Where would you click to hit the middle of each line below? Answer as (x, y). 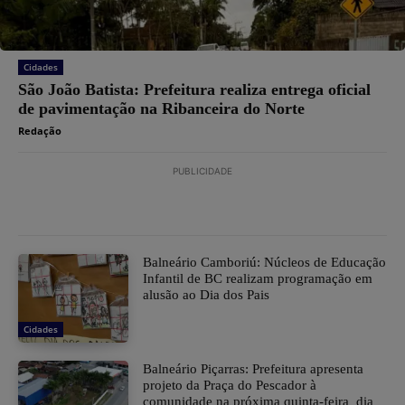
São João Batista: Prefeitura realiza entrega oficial (194, 90)
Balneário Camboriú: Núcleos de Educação (265, 263)
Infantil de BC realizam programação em (258, 279)
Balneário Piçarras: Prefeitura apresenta (254, 369)
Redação (40, 131)
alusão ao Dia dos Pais (207, 295)
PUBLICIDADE (202, 171)
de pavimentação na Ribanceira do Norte (161, 109)
